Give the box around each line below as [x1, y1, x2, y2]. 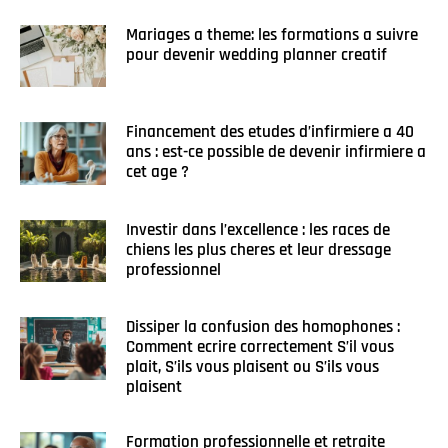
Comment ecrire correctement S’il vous [125, 336, 394, 359]
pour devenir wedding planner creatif [125, 43, 387, 66]
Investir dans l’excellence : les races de [125, 218, 390, 241]
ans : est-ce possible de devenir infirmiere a [125, 141, 426, 164]
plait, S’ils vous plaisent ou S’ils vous [125, 356, 379, 379]
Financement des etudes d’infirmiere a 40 [125, 121, 414, 144]
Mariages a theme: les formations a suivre [125, 23, 418, 46]
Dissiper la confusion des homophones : [125, 316, 400, 339]
